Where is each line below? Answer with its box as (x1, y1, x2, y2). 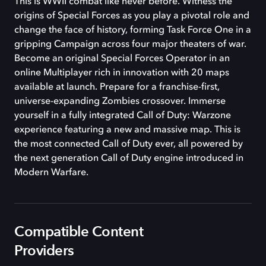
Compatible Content (14, 222, 143, 242)
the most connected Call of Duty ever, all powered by (14, 140, 243, 150)
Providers (14, 241, 74, 261)
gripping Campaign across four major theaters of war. (14, 40, 246, 50)
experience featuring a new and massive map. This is (14, 125, 240, 135)
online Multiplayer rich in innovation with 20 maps (14, 68, 229, 78)
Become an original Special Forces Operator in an (14, 54, 230, 64)
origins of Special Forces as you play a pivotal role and (14, 11, 249, 21)
